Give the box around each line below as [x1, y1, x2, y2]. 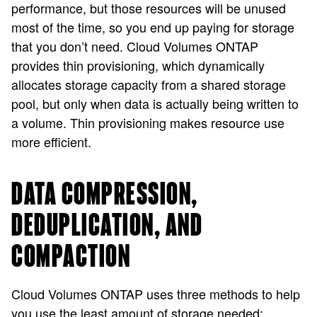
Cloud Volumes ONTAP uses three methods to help [11, 284, 300, 303]
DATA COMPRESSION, [11, 180, 198, 210]
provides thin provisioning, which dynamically [11, 56, 265, 74]
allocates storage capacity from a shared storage [11, 75, 286, 93]
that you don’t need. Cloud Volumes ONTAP [11, 37, 258, 55]
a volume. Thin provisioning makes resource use [11, 113, 284, 132]
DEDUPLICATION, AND [11, 211, 202, 241]
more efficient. [11, 132, 91, 151]
